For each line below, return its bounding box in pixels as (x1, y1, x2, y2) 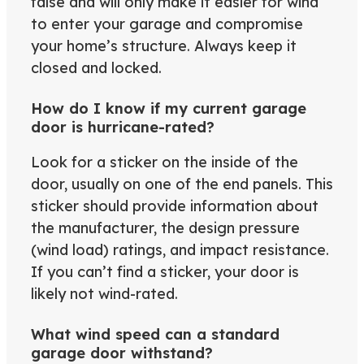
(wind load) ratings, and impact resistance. (31, 240, 329, 260)
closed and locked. (31, 58, 162, 78)
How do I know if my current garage (31, 99, 306, 119)
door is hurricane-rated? (31, 118, 214, 137)
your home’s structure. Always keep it (31, 37, 297, 56)
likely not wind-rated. (31, 284, 178, 304)
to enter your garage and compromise (31, 15, 303, 34)
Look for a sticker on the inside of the (31, 153, 298, 172)
